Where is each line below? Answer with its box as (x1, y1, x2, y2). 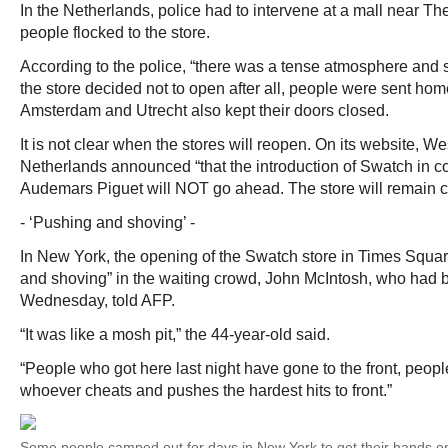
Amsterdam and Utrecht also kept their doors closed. (20, 102, 389, 119)
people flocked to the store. (20, 24, 210, 41)
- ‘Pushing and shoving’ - (20, 214, 195, 231)
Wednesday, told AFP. (20, 292, 175, 309)
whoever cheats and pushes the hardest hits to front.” (20, 382, 392, 399)
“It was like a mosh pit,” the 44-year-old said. (20, 326, 330, 343)
